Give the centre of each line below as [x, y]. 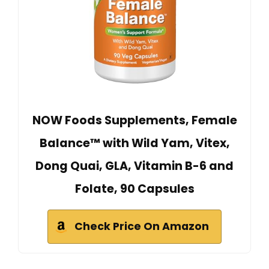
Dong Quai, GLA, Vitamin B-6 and [134, 166]
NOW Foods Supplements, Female [134, 120]
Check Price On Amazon [142, 226]
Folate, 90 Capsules [134, 189]
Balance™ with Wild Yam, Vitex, [134, 143]
